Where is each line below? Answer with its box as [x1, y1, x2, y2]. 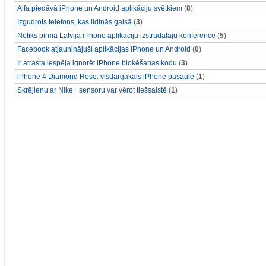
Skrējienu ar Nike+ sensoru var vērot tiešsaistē [17, 86, 167, 94]
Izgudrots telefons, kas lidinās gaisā [17, 18, 134, 26]
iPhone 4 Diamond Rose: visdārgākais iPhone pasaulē [17, 72, 196, 81]
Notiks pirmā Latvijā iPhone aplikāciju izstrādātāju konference [17, 31, 216, 40]
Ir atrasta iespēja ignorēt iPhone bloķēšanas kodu [17, 59, 179, 67]
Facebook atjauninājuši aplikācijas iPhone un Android [17, 45, 191, 53]
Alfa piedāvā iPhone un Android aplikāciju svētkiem [17, 4, 182, 12]
